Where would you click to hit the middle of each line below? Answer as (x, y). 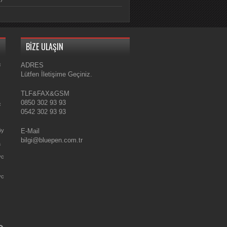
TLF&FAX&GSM (45, 93)
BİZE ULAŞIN (45, 47)
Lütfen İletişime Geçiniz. (56, 74)
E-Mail (30, 131)
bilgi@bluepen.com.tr (52, 140)
